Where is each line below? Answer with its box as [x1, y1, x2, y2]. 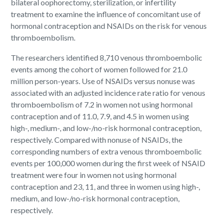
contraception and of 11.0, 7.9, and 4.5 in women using [11, 111, 190, 121]
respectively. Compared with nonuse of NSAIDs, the [11, 134, 183, 144]
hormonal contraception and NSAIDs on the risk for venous [11, 21, 207, 30]
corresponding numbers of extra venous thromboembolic [11, 146, 202, 156]
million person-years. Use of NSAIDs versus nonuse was [11, 76, 196, 86]
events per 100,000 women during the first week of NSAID [11, 158, 206, 168]
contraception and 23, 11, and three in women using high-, [11, 181, 200, 191]
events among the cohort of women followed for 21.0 [11, 64, 188, 74]
